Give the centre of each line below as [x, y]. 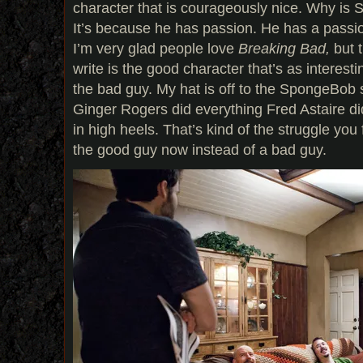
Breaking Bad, [284, 49]
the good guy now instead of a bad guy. [200, 150]
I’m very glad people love [156, 49]
